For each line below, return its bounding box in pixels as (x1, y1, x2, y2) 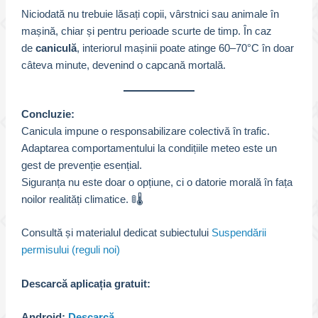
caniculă (35, 42, 77, 54)
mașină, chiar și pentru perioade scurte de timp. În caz (21, 25, 272, 37)
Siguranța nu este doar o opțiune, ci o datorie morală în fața (21, 176, 292, 188)
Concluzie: (21, 108, 75, 120)
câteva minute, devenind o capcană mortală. (21, 59, 226, 71)
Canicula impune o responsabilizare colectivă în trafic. (21, 125, 270, 137)
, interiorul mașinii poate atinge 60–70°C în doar (76, 42, 294, 54)
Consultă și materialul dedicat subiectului (21, 227, 212, 239)
